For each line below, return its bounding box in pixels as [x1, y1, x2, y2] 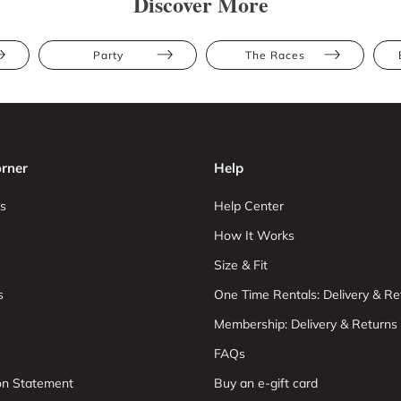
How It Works [214, 227, 294, 243]
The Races [245, 48, 305, 62]
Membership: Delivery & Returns [214, 316, 397, 332]
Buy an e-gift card [214, 375, 318, 391]
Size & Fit [214, 257, 268, 273]
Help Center [214, 198, 284, 214]
